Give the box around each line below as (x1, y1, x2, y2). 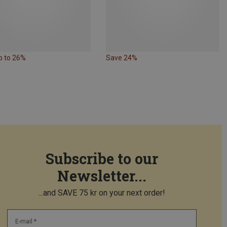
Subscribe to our (46, 148, 158, 168)
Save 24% (105, 53, 137, 62)
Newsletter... (57, 166, 146, 185)
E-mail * (15, 217, 36, 225)
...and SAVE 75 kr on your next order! (39, 187, 165, 198)
